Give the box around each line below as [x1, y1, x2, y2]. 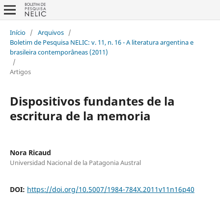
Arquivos [37, 27, 64, 37]
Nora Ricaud [9, 147, 51, 157]
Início [9, 27, 26, 37]
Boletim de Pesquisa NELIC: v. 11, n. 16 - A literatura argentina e [9, 37, 193, 47]
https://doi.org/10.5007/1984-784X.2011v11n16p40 [27, 184, 194, 194]
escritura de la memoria [9, 107, 151, 124]
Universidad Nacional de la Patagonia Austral [9, 158, 141, 167]
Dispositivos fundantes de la [9, 92, 175, 109]
